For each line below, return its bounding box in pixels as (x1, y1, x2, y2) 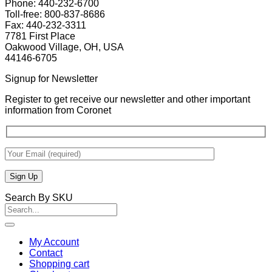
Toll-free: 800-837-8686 (5, 8, 105, 19)
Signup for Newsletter (5, 73, 98, 84)
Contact (29, 247, 63, 258)
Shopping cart (29, 258, 89, 269)
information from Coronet (5, 104, 111, 115)
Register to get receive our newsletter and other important (5, 93, 250, 104)
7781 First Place (5, 30, 75, 41)
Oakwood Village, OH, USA (5, 41, 124, 52)
